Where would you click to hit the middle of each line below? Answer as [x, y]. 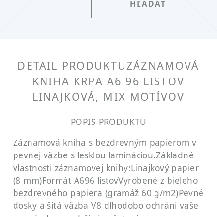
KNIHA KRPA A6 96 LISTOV [108, 81]
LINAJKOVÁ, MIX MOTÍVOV [108, 96]
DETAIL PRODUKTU [72, 65]
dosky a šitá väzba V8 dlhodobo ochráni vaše [106, 205]
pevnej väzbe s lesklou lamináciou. [85, 155]
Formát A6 [63, 180]
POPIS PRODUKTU [108, 121]
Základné [175, 155]
